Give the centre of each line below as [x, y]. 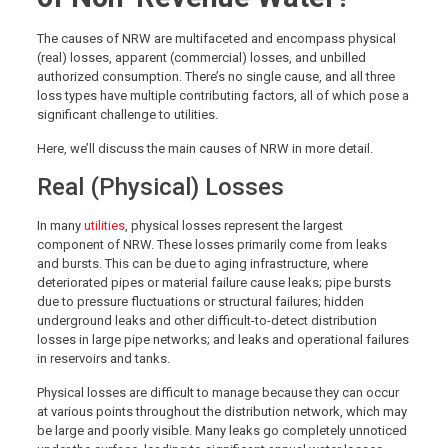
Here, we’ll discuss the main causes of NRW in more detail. [204, 149]
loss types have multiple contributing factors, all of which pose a [222, 96]
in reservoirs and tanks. [104, 359]
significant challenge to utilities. [127, 115]
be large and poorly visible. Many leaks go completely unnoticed [221, 431]
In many [60, 226]
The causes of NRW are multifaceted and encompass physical [216, 39]
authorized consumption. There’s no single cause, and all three [215, 77]
